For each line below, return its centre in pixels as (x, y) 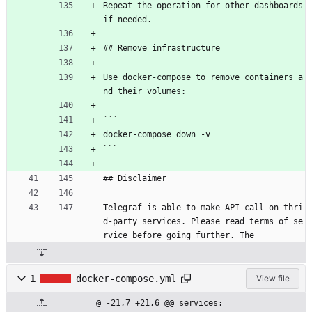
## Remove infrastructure (162, 48)
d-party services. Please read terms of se (203, 221)
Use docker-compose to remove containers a (203, 77)
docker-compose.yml (126, 278)
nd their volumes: (145, 91)
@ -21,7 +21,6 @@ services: (159, 303)
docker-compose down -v (157, 134)
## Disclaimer (135, 178)
